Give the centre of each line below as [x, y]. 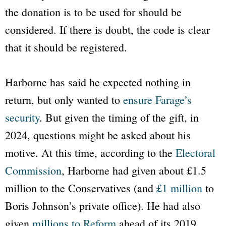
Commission [33, 171]
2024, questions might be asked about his [98, 135]
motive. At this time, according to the [90, 153]
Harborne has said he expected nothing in [98, 82]
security [22, 118]
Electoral [195, 153]
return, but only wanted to [64, 100]
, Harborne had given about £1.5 [134, 171]
